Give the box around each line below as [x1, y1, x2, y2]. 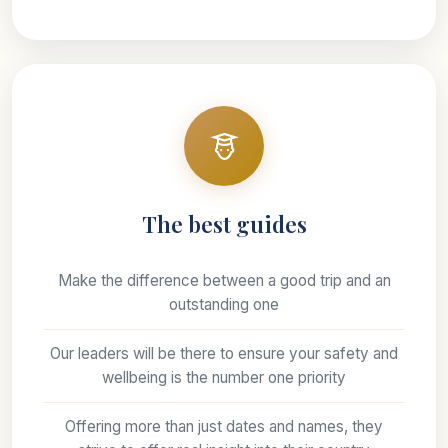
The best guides [141, 209, 307, 240]
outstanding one [169, 295, 279, 315]
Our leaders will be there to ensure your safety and [50, 344, 398, 364]
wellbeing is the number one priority [102, 368, 346, 388]
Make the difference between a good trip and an [57, 271, 391, 291]
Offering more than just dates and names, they [65, 417, 383, 437]
